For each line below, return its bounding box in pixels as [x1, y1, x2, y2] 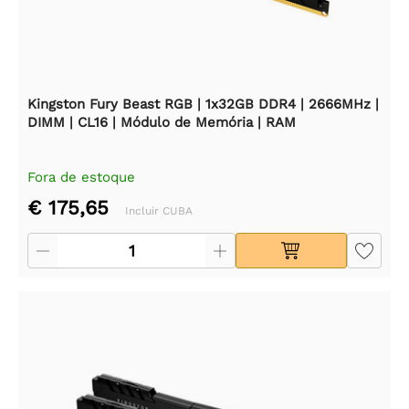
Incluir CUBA [125, 204, 193, 217]
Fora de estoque [27, 168, 135, 185]
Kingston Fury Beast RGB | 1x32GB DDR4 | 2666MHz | [27, 95, 379, 112]
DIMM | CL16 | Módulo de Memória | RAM [27, 113, 296, 131]
